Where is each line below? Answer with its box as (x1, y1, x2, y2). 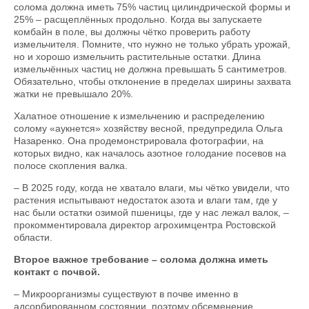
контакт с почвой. (14, 266, 103, 278)
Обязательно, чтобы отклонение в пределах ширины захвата (14, 76, 291, 88)
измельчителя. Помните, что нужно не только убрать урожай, (14, 39, 290, 50)
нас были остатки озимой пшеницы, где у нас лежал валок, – (14, 207, 289, 219)
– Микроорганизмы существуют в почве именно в (14, 288, 238, 300)
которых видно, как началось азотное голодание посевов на (14, 148, 286, 159)
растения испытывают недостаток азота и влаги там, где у (14, 195, 277, 206)
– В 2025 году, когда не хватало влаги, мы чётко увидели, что (14, 182, 290, 194)
